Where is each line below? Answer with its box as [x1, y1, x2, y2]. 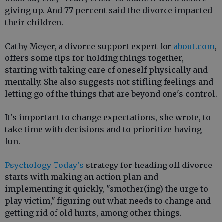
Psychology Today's [5, 160, 84, 170]
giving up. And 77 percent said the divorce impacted [5, 5, 212, 15]
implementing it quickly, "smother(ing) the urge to [5, 184, 208, 194]
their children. [5, 17, 63, 27]
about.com [173, 41, 215, 51]
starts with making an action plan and [5, 172, 158, 182]
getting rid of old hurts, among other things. [5, 208, 182, 218]
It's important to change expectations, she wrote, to [5, 112, 211, 122]
